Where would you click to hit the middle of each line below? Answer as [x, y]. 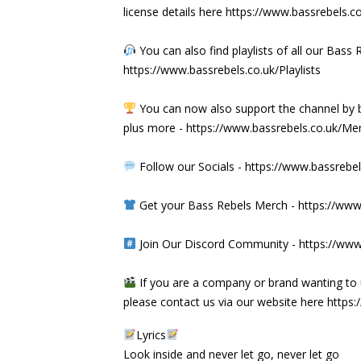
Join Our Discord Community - [217, 243]
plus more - [155, 127]
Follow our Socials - [190, 166]
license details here [174, 11]
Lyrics [151, 334]
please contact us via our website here [225, 301]
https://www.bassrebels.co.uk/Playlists [222, 69]
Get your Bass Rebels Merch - [217, 205]
